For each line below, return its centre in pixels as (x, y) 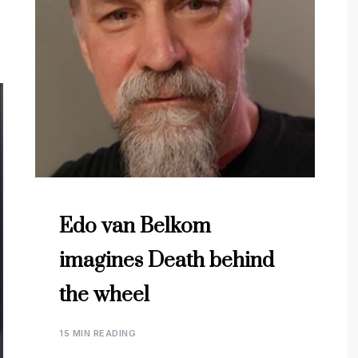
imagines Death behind (167, 261)
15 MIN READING (97, 333)
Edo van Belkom (135, 227)
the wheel (104, 295)
